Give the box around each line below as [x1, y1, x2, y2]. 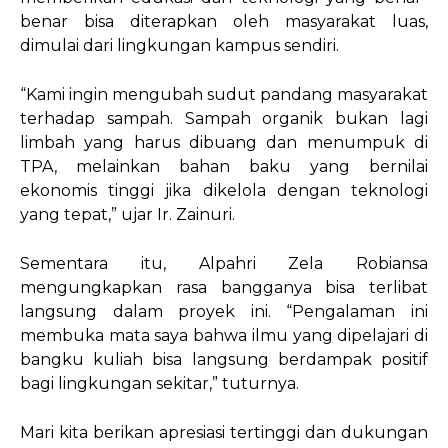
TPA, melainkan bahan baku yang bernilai [20, 157, 428, 177]
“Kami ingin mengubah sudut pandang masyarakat [20, 85, 428, 105]
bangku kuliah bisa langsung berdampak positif [20, 350, 428, 370]
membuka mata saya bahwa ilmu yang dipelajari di [20, 326, 428, 346]
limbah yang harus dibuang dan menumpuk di [20, 133, 428, 153]
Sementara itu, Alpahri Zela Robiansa [20, 254, 428, 274]
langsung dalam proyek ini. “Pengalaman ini [20, 302, 428, 322]
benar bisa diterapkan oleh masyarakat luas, [20, 12, 428, 32]
